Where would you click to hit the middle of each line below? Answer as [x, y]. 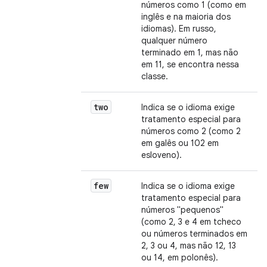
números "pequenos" [182, 210]
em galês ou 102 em [180, 143]
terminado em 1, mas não [190, 52]
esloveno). [162, 155]
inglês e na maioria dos [186, 17]
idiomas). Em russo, [179, 29]
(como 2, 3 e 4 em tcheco [191, 222]
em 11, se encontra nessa [190, 64]
